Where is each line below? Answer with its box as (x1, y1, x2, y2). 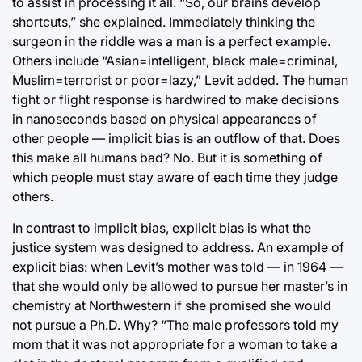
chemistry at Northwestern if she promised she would (12, 297, 331, 314)
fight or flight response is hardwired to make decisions (12, 90, 339, 107)
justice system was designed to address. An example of (12, 238, 344, 255)
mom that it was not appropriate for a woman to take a (12, 335, 338, 352)
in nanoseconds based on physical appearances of (12, 110, 317, 127)
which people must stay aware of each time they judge (12, 168, 338, 185)
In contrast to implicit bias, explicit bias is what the (12, 219, 311, 236)
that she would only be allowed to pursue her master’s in (12, 277, 347, 294)
